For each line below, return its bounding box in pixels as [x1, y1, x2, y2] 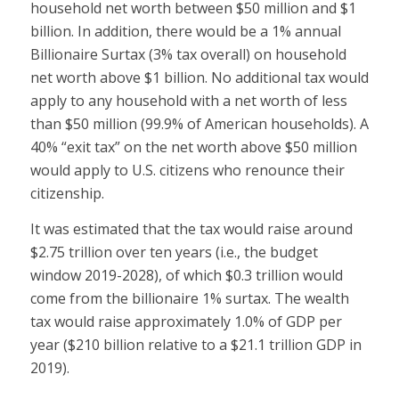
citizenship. [29, 183, 104, 204]
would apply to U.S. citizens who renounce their [29, 160, 345, 181]
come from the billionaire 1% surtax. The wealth [29, 288, 349, 308]
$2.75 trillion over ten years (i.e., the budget [29, 241, 318, 262]
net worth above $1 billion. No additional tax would [29, 68, 369, 88]
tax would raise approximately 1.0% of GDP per [29, 311, 342, 331]
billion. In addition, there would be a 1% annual [29, 21, 341, 42]
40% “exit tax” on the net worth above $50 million [29, 137, 357, 158]
